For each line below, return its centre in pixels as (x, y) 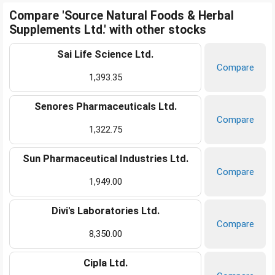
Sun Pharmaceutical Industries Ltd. (105, 159)
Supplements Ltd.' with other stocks (108, 30)
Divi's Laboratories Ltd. (105, 211)
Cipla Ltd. (105, 263)
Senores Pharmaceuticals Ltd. (105, 107)
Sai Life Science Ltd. (105, 55)
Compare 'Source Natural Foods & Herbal (122, 16)
